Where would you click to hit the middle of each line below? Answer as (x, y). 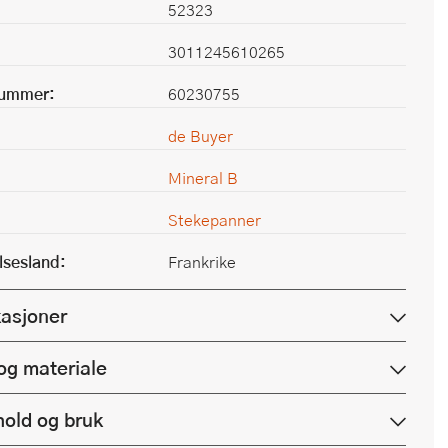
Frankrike (202, 261)
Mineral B (203, 177)
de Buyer (200, 135)
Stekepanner (214, 219)
